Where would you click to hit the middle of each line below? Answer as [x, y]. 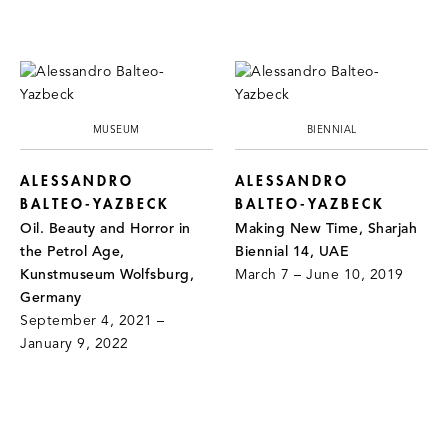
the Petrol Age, [72, 253]
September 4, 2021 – [92, 322]
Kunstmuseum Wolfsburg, [107, 276]
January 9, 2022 [74, 345]
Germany [51, 299]
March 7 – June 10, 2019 [319, 276]
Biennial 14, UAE [292, 253]
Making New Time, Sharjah [326, 230]
